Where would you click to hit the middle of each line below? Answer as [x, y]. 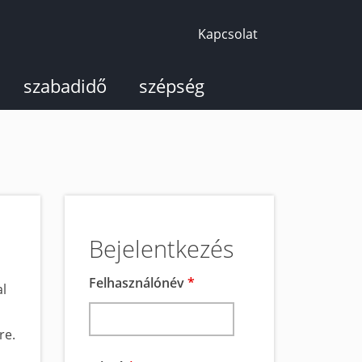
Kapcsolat [228, 34]
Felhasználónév [138, 283]
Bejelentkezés [162, 248]
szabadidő [65, 86]
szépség [172, 86]
